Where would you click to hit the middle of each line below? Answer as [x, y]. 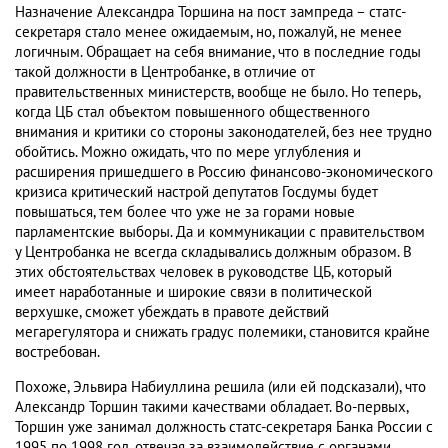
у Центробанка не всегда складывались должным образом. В [213, 252]
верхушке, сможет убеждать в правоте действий [172, 312]
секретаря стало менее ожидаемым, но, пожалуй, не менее [208, 32]
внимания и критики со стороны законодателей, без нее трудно [223, 132]
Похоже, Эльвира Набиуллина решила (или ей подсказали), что [220, 387]
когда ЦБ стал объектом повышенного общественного [192, 112]
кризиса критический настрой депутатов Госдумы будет [196, 192]
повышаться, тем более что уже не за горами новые [185, 212]
